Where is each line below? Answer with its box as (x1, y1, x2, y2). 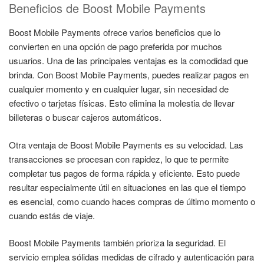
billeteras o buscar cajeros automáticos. (9, 111, 161, 124)
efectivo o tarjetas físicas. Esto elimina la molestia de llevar (9, 97, 235, 110)
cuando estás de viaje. (9, 209, 95, 222)
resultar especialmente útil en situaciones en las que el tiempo (9, 180, 246, 193)
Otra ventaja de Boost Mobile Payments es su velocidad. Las (9, 138, 243, 151)
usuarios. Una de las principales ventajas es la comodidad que (9, 54, 248, 67)
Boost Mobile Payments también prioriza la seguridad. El (9, 236, 226, 249)
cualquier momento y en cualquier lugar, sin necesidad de (9, 82, 229, 95)
